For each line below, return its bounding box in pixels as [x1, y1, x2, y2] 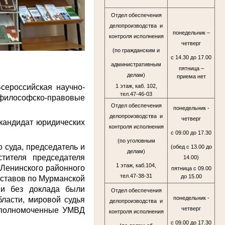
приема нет [176, 73, 206, 79]
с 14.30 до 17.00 [171, 54, 211, 61]
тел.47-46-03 [120, 90, 152, 97]
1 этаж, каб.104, [116, 162, 156, 169]
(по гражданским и [113, 47, 160, 54]
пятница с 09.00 [171, 165, 211, 171]
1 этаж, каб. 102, [115, 82, 157, 89]
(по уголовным [117, 138, 155, 144]
